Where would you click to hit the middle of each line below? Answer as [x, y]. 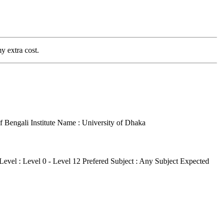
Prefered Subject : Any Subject [130, 161]
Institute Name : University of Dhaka [88, 123]
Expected [195, 161]
